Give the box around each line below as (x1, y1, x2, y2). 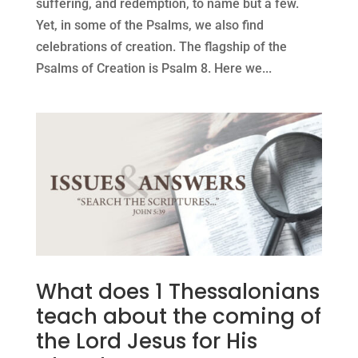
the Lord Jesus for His (35, 327, 257, 356)
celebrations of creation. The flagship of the (35, 39, 287, 55)
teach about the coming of (35, 302, 321, 332)
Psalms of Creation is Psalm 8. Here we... (35, 61, 272, 77)
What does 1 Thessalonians (35, 277, 320, 307)
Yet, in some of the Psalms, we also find (35, 18, 264, 34)
